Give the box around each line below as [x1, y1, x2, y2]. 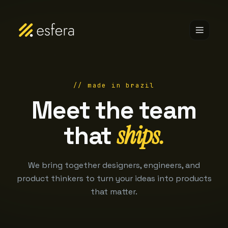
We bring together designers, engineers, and [28, 160, 200, 170]
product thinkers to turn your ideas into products [16, 173, 212, 184]
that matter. [91, 186, 137, 197]
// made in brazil [73, 81, 155, 90]
